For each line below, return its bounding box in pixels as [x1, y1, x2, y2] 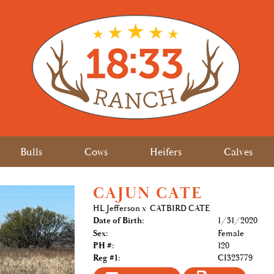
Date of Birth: [92, 215, 144, 226]
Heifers [149, 146, 182, 159]
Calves [223, 146, 253, 159]
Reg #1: [92, 253, 120, 264]
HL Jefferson [92, 203, 142, 214]
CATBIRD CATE [149, 203, 210, 214]
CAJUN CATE [92, 183, 203, 204]
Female [217, 228, 244, 239]
